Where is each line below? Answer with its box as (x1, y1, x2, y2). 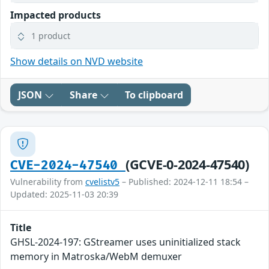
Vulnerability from (10, 175, 85, 187)
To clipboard (125, 88, 183, 101)
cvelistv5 (85, 175, 119, 187)
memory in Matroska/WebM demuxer (10, 249, 182, 263)
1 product (31, 29, 70, 41)
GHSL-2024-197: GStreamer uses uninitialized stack (10, 235, 241, 249)
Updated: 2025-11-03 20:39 (10, 188, 118, 200)
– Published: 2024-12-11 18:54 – (119, 175, 249, 187)
